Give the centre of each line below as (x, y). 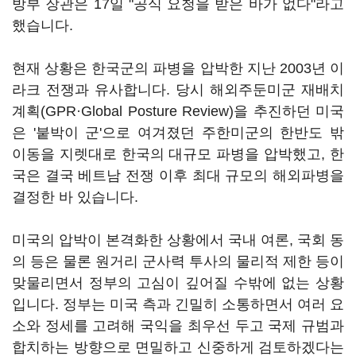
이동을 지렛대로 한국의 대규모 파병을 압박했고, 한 (178, 154)
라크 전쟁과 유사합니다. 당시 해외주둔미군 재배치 (178, 90)
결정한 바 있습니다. (75, 197)
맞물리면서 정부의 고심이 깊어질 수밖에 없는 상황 (178, 283)
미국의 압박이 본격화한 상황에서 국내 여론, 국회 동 (178, 240)
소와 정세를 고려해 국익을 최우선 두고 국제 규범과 (178, 326)
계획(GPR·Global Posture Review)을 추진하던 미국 (178, 111)
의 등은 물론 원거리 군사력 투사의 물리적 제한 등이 (178, 261)
